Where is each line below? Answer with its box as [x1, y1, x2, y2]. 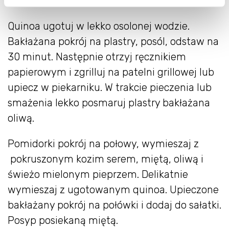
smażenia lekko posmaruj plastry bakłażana [8, 96, 210, 109]
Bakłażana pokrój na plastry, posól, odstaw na [8, 35, 219, 48]
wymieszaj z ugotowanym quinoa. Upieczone [8, 183, 219, 196]
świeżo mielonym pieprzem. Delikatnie [8, 168, 188, 180]
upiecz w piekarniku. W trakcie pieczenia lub [8, 81, 212, 94]
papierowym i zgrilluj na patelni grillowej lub [8, 65, 214, 78]
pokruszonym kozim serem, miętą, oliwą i [8, 152, 203, 165]
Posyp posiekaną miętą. [8, 214, 118, 226]
